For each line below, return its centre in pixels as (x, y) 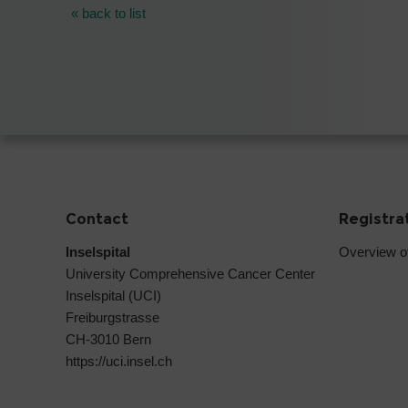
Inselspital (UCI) (113, 295)
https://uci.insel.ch (119, 361)
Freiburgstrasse (112, 317)
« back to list (108, 14)
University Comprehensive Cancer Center (190, 273)
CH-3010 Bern (108, 339)
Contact (97, 219)
